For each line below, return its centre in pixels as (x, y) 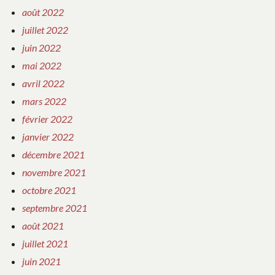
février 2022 (47, 119)
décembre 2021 (53, 155)
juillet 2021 (45, 244)
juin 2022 (41, 48)
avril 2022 (43, 83)
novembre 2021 (54, 172)
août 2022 (43, 12)
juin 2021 (41, 261)
